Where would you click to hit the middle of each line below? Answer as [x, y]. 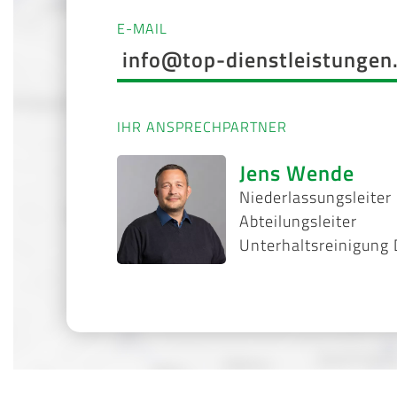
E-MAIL [142, 28]
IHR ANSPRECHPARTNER [202, 126]
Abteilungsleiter [299, 222]
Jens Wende [297, 173]
